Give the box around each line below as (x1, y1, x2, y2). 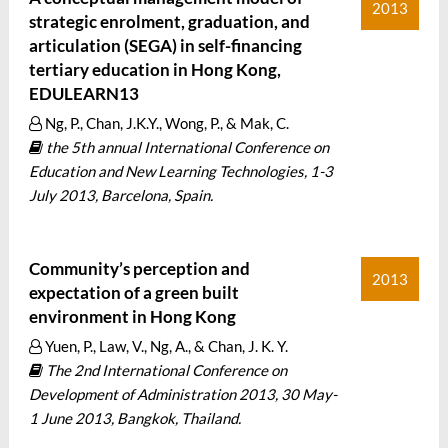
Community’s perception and (28, 258, 250, 279)
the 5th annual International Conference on (42, 138, 329, 156)
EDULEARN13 (28, 83, 139, 104)
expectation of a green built (28, 282, 239, 303)
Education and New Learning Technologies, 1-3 (28, 162, 333, 180)
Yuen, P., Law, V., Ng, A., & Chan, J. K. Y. (41, 337, 288, 355)
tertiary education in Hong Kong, (28, 59, 281, 80)
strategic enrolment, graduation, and (28, 11, 310, 32)
